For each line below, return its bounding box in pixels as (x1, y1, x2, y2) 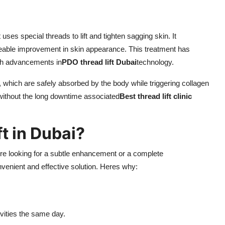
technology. (137, 58, 174, 67)
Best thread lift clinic (120, 92, 192, 101)
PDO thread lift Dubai (62, 58, 137, 67)
